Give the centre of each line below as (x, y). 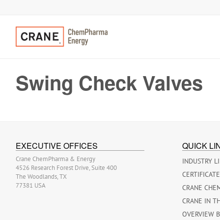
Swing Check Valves (109, 82)
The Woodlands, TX (41, 176)
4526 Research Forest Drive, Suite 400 (66, 167)
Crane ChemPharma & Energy (55, 159)
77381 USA (31, 185)
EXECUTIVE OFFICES (57, 145)
